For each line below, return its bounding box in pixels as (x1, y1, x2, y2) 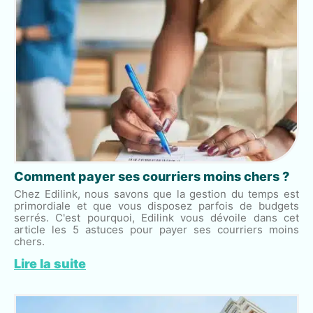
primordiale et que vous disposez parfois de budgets (14, 198, 299, 212)
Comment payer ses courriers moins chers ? (14, 168, 289, 184)
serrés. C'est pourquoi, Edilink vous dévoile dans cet (14, 210, 299, 224)
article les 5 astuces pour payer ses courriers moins (14, 222, 299, 236)
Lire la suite (14, 256, 86, 271)
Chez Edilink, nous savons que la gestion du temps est (14, 187, 299, 201)
